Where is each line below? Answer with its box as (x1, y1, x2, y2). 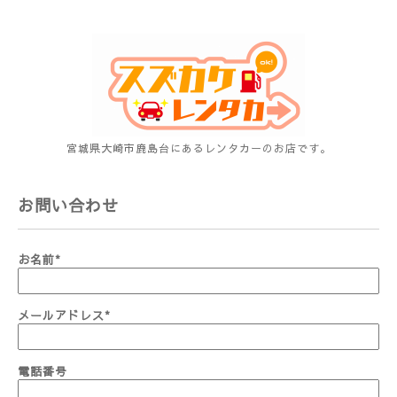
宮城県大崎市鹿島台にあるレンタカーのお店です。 (66, 141, 331, 155)
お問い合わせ (18, 194, 119, 216)
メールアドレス (18, 307, 105, 323)
